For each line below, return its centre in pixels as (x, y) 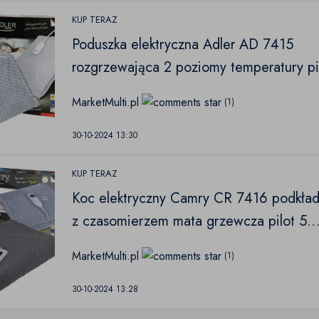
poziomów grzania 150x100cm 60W (182, 244)
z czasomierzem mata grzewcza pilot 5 (190, 221)
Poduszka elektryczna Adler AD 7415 (183, 45)
